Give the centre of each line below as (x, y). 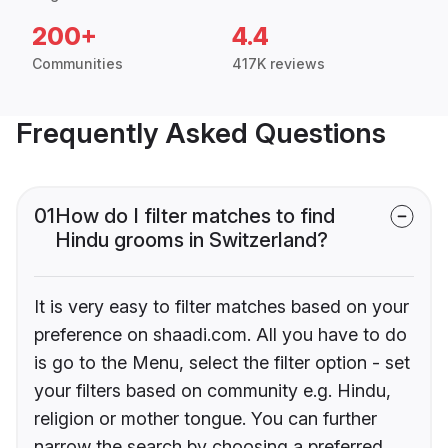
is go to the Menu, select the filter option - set (222, 363)
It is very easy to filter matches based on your (221, 307)
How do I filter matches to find (195, 216)
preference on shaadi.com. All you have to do (220, 335)
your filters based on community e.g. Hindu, (212, 391)
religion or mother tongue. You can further (205, 419)
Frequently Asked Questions (201, 133)
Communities (77, 64)
